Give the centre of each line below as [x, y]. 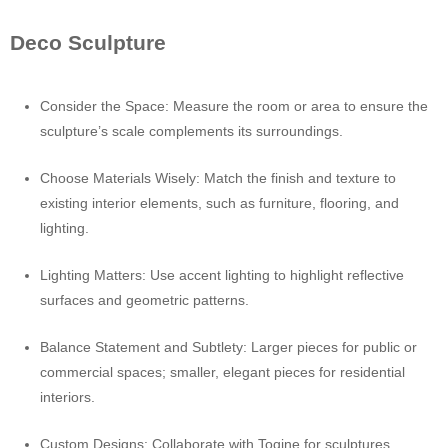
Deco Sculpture [88, 42]
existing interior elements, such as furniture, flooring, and [219, 203]
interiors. [67, 397]
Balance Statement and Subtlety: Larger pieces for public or [228, 347]
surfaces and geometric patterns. [144, 300]
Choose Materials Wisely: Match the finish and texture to [218, 178]
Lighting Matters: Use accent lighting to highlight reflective [222, 275]
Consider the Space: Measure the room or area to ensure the [234, 106]
